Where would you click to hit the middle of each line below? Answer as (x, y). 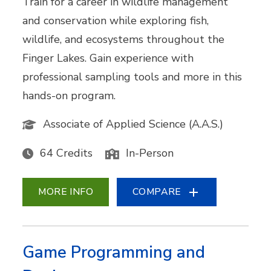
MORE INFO (66, 192)
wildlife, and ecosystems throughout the (124, 39)
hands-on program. (69, 95)
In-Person (150, 153)
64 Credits (67, 153)
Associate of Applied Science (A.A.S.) (133, 124)
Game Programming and (114, 253)
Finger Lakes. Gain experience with (108, 58)
